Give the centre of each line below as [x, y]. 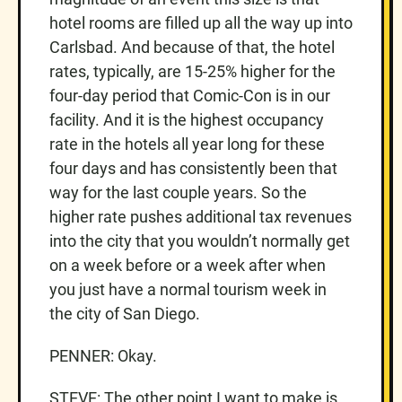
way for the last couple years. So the [178, 192]
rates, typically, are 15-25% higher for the [192, 71]
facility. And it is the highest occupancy [187, 119]
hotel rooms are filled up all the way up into [201, 22]
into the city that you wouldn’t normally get [200, 240]
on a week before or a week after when [188, 265]
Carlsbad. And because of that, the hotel [192, 47]
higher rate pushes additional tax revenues [201, 216]
